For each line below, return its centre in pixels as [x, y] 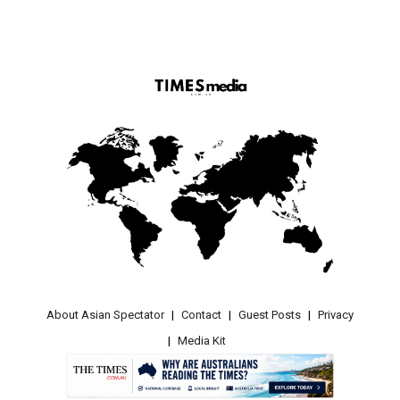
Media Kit [201, 340]
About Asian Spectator [105, 314]
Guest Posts [270, 314]
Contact [201, 314]
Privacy [336, 314]
